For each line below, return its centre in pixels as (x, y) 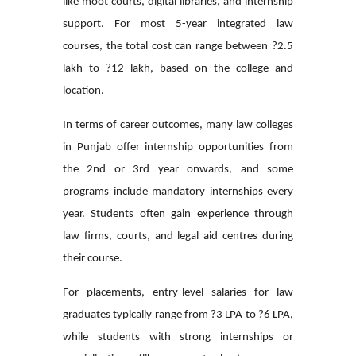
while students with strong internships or (178, 337)
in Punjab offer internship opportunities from (178, 147)
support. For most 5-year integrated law (178, 24)
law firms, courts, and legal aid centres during (178, 236)
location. (83, 91)
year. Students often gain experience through (178, 214)
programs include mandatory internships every (178, 192)
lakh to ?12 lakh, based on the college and (178, 68)
